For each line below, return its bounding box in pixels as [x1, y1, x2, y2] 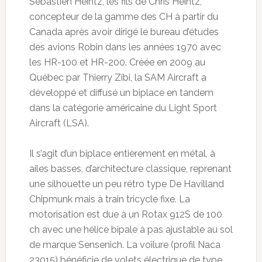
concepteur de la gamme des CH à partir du [29, 11, 218, 22]
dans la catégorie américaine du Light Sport [29, 102, 217, 113]
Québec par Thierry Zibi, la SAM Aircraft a [29, 71, 206, 83]
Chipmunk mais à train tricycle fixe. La [29, 193, 190, 205]
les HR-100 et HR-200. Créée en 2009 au [29, 56, 205, 68]
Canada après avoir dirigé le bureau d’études [29, 26, 219, 37]
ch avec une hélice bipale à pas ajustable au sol [29, 223, 233, 235]
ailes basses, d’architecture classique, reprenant [29, 163, 232, 174]
